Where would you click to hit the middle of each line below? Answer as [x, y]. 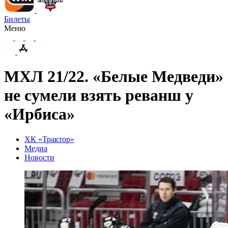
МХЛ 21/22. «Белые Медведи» [114, 77]
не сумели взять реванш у [99, 95]
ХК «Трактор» [49, 139]
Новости [39, 157]
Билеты [17, 19]
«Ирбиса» [39, 114]
